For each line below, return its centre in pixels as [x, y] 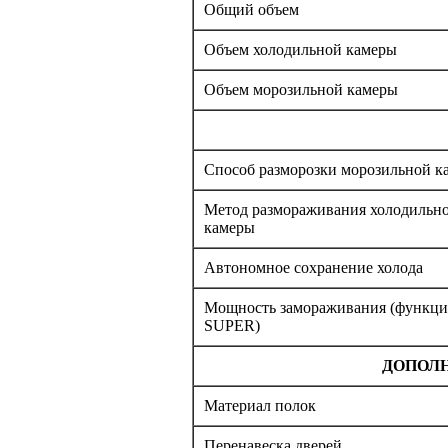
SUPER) [232, 326]
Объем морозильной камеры [301, 90]
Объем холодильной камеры [300, 50]
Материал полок [260, 406]
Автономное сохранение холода [313, 268]
